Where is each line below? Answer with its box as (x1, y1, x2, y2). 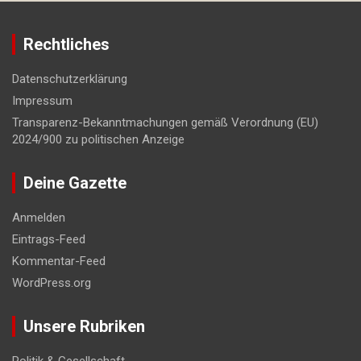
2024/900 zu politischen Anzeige (12, 131, 185, 147)
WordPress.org (12, 275, 91, 290)
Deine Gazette (23, 172, 127, 193)
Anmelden (12, 210, 65, 225)
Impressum (12, 93, 73, 108)
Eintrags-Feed (12, 231, 85, 247)
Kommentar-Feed (12, 253, 106, 268)
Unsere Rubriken (23, 316, 145, 336)
